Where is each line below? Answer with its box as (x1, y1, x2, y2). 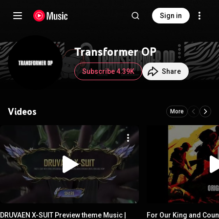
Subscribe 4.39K (82, 67, 134, 75)
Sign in (160, 12, 182, 20)
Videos (8, 106, 37, 117)
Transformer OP (74, 44, 156, 59)
